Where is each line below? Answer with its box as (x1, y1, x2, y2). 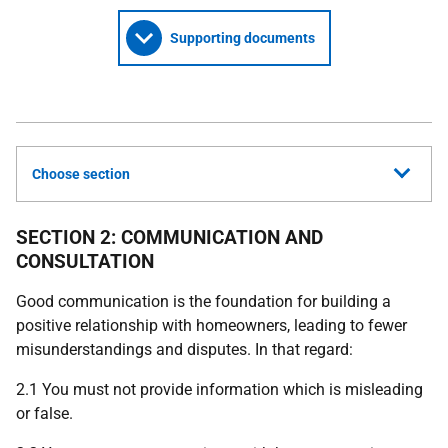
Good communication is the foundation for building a (16, 292, 391, 311)
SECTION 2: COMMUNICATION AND (16, 226, 323, 249)
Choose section (32, 166, 130, 182)
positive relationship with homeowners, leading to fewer (16, 316, 407, 335)
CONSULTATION (16, 250, 154, 273)
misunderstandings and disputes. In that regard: (16, 340, 353, 359)
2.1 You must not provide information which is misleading (16, 380, 423, 399)
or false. (16, 404, 73, 423)
